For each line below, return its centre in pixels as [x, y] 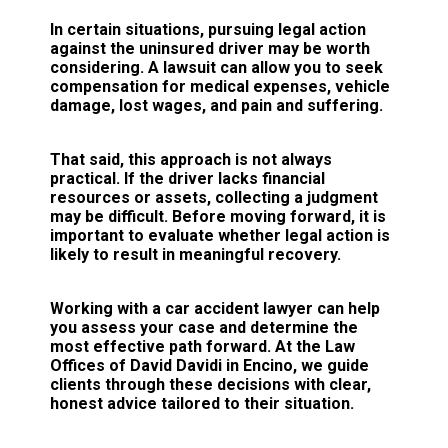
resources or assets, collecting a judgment [214, 197]
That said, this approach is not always [191, 159]
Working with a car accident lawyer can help [215, 308]
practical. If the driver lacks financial [187, 178]
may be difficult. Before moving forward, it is [218, 216]
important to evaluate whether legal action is [220, 235]
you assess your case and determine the [204, 327]
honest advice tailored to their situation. [202, 403]
